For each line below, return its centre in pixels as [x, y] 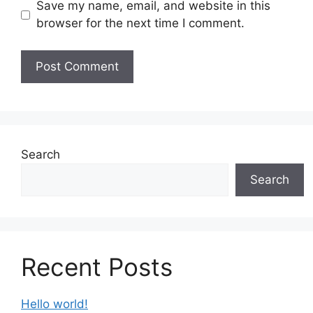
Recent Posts [97, 267]
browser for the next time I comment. [140, 23]
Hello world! [54, 304]
